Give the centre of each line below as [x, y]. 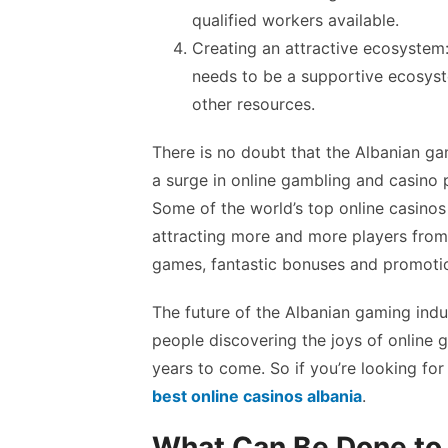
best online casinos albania [257, 396]
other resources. [253, 104]
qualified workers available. [295, 20]
